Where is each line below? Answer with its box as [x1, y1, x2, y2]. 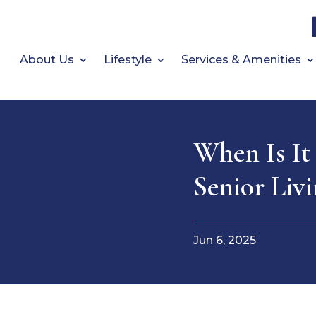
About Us [19, 53, 74, 66]
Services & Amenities [181, 53, 301, 66]
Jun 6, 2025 [193, 233, 256, 247]
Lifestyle [103, 53, 152, 66]
